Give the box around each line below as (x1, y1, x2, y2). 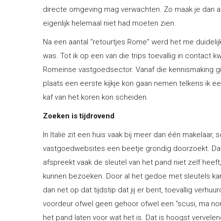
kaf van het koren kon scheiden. (43, 92, 148, 102)
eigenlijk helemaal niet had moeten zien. (43, 18, 176, 28)
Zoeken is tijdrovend (43, 111, 114, 120)
